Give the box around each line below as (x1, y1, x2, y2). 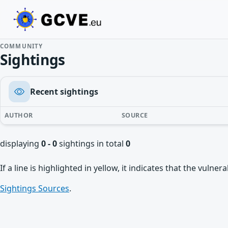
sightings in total (57, 138, 126, 149)
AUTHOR (5, 111, 33, 120)
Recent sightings (30, 86, 98, 97)
